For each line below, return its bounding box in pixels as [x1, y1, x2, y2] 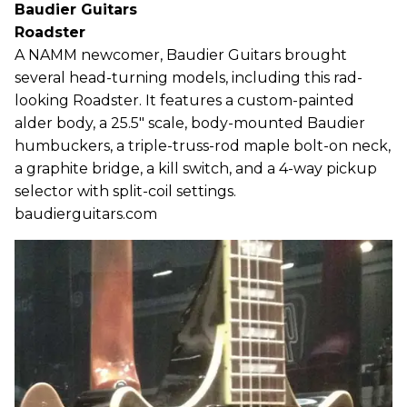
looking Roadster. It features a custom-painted [15, 92, 354, 109]
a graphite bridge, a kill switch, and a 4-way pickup [15, 160, 377, 177]
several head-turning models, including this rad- [15, 69, 362, 86]
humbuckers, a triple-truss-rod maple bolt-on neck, [15, 137, 391, 154]
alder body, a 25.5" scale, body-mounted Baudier [15, 114, 365, 132]
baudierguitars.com [15, 205, 157, 223]
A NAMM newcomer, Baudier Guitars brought [15, 46, 347, 64]
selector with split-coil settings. [15, 183, 236, 200]
